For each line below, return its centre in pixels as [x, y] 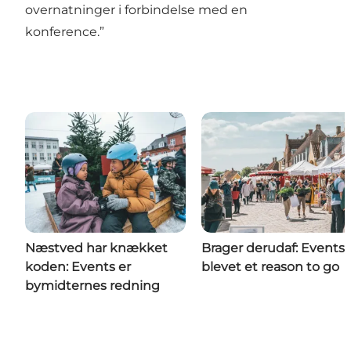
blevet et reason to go [270, 267]
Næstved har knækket [96, 248]
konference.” [65, 32]
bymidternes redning [92, 286]
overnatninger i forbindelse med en [136, 10]
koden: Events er [78, 267]
